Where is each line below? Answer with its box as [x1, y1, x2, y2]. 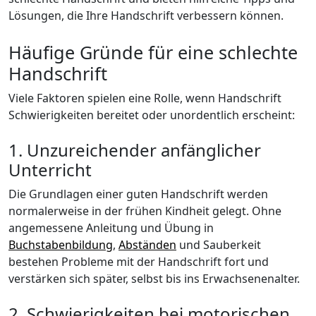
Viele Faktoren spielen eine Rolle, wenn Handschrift [8, 90, 281, 107]
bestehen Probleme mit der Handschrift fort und [8, 254, 269, 270]
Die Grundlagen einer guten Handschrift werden [8, 186, 268, 202]
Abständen [119, 237, 176, 253]
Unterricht [8, 158, 92, 182]
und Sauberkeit [176, 237, 261, 253]
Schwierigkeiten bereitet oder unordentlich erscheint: [8, 107, 295, 123]
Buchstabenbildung [8, 237, 113, 253]
